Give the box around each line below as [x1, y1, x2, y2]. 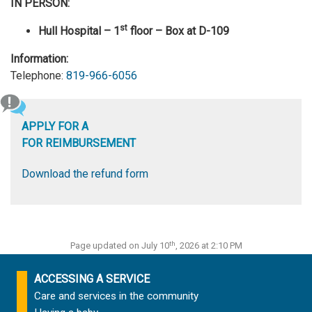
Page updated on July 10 [70, 240, 169, 251]
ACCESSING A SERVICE [34, 272, 150, 286]
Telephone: [10, 69, 66, 83]
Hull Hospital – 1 [38, 24, 120, 38]
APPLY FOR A [22, 120, 88, 134]
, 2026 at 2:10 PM [175, 240, 242, 251]
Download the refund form [22, 167, 148, 181]
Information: [10, 52, 68, 66]
